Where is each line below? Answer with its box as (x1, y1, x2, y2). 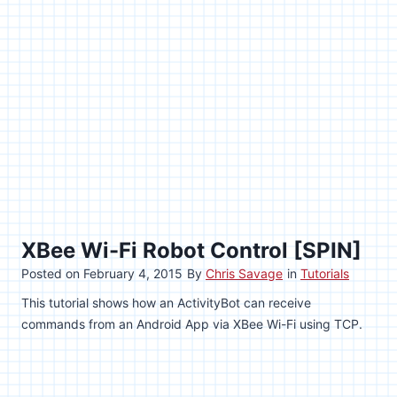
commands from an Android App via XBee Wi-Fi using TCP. (21, 315, 362, 331)
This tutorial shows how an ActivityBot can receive (21, 294, 311, 310)
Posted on (21, 265, 83, 281)
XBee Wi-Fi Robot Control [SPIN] (21, 237, 362, 263)
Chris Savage (206, 265, 283, 281)
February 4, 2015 (83, 265, 183, 281)
